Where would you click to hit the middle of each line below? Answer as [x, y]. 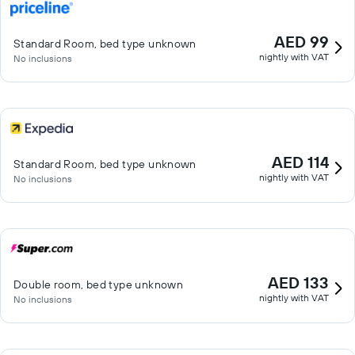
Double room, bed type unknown [99, 284]
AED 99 [302, 42]
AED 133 [298, 282]
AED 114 [300, 162]
